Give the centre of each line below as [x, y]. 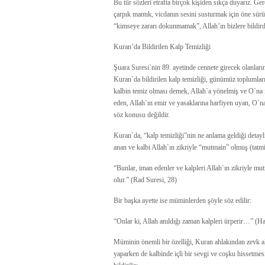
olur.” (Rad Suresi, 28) [145, 180]
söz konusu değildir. [142, 115]
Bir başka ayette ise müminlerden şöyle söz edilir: [182, 201]
